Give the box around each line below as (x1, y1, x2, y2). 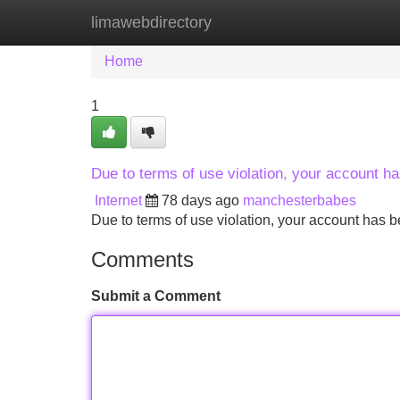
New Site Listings (183, 14, 294, 29)
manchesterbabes (243, 193, 356, 208)
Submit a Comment (91, 288, 221, 304)
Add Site (321, 14, 375, 29)
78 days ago (162, 193, 239, 208)
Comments (91, 247, 194, 271)
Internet (95, 193, 142, 208)
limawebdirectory (91, 13, 212, 31)
